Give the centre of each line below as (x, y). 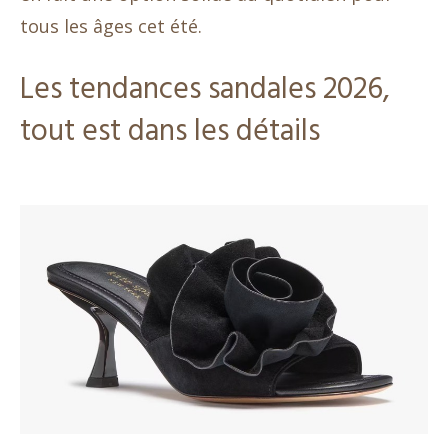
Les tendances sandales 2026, (205, 90)
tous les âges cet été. (111, 26)
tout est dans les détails (170, 132)
